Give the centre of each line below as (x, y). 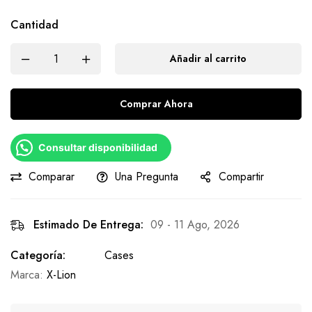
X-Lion (61, 275)
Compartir (241, 177)
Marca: (29, 275)
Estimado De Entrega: (88, 225)
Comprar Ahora (156, 104)
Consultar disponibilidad (98, 147)
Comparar (52, 177)
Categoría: (38, 255)
